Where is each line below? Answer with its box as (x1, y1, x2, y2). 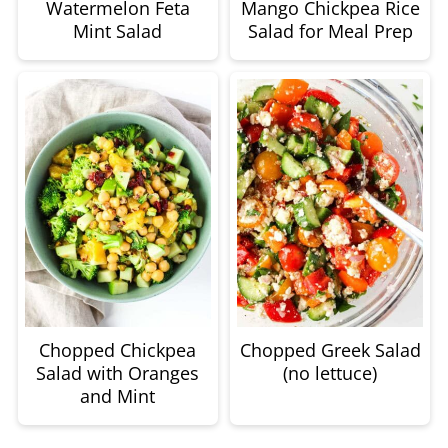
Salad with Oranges (36, 361, 200, 386)
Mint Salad (73, 19, 163, 44)
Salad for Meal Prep (247, 19, 413, 44)
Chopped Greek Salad (239, 338, 421, 363)
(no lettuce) (283, 361, 378, 386)
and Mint (80, 384, 156, 409)
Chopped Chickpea (39, 338, 197, 363)
